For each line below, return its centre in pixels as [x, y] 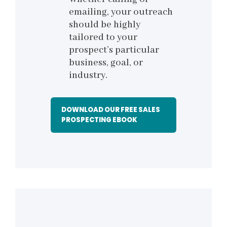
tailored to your [103, 38]
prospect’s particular [114, 50]
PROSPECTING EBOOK [99, 120]
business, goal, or [106, 63]
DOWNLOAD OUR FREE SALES [111, 110]
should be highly [105, 25]
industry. [88, 76]
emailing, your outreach [121, 12]
